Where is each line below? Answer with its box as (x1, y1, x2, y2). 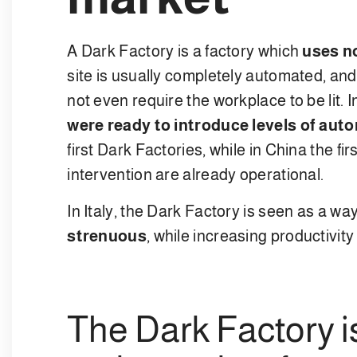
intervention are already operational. (67, 165, 324, 183)
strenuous (67, 226, 147, 245)
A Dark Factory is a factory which (67, 41, 303, 60)
